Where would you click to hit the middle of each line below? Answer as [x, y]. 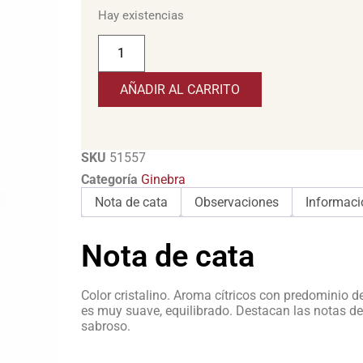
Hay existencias [141, 15]
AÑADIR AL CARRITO [179, 90]
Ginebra [163, 180]
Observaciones [236, 203]
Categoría [109, 180]
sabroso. [105, 326]
